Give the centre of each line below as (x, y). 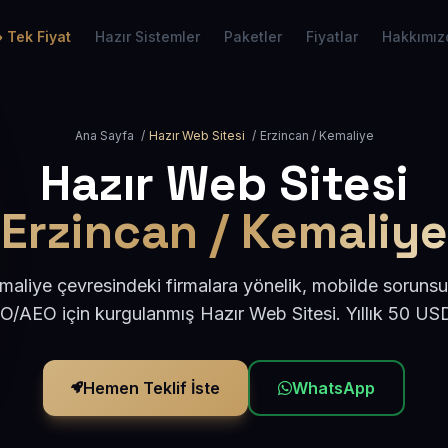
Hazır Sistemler (147, 36)
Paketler (253, 36)
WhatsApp (333, 388)
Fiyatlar (332, 36)
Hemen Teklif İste (151, 388)
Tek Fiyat (39, 36)
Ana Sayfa (104, 135)
